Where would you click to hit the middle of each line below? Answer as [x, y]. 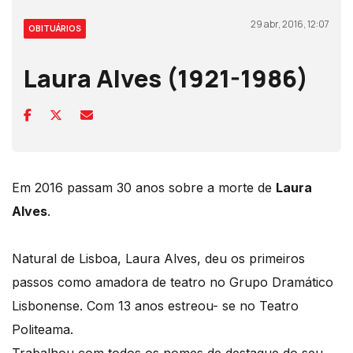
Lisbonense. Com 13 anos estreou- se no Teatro [155, 306]
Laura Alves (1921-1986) [166, 78]
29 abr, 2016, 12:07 [290, 24]
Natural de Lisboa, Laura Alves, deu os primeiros [158, 259]
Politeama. [43, 330]
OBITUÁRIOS [55, 29]
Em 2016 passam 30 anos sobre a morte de [144, 188]
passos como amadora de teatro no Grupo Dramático [173, 282]
